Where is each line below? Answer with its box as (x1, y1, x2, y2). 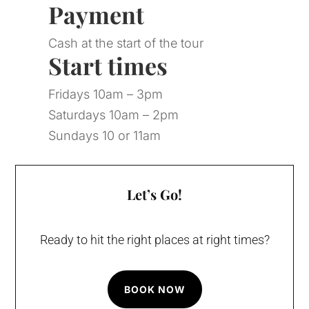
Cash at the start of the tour (48, 36, 203, 51)
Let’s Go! (127, 185, 182, 204)
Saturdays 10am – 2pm (48, 108, 179, 123)
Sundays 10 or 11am (48, 128, 161, 143)
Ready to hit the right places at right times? (39, 232, 270, 248)
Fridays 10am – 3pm (48, 87, 163, 102)
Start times (48, 50, 168, 82)
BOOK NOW (123, 283, 186, 296)
